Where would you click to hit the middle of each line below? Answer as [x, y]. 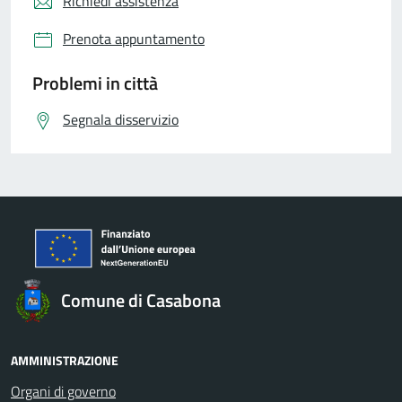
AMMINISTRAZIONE [65, 360]
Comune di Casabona [141, 300]
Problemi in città [95, 83]
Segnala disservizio [121, 119]
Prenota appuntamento [134, 39]
